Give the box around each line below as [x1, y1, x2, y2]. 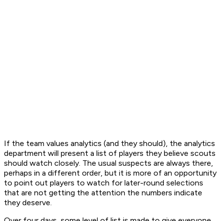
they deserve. [4, 198, 52, 208]
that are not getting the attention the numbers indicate [4, 188, 202, 198]
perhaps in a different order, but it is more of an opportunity [4, 168, 217, 178]
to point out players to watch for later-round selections [4, 178, 203, 188]
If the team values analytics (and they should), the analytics [4, 139, 215, 148]
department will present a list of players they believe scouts [4, 148, 216, 158]
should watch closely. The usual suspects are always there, [4, 158, 213, 168]
